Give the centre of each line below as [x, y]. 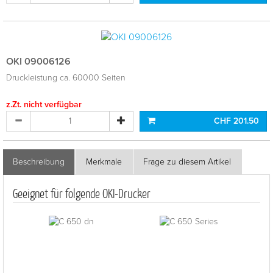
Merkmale [104, 161]
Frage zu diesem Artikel [187, 161]
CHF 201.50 [236, 121]
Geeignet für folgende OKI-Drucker [82, 193]
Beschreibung [39, 161]
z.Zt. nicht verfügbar [44, 104]
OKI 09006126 [38, 61]
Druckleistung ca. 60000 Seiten [66, 77]
